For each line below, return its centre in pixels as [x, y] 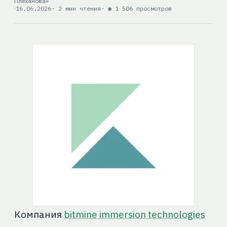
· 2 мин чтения [76, 9]
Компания [39, 215]
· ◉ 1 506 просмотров [136, 9]
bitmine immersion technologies [134, 215]
